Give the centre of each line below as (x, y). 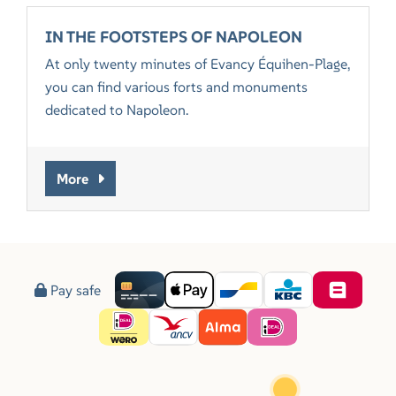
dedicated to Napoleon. (117, 109)
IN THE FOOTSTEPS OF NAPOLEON (174, 36)
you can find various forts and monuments (177, 86)
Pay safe (73, 289)
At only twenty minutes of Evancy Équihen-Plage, (198, 63)
